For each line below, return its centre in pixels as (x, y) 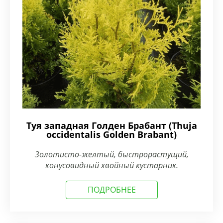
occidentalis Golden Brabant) (111, 134)
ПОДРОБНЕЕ (111, 190)
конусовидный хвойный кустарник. (111, 165)
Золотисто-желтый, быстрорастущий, (111, 154)
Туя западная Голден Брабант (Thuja (111, 125)
